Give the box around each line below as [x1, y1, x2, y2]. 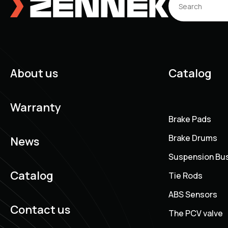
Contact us [10, 202, 70, 218]
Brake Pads [168, 113, 211, 125]
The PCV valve [168, 208, 223, 219]
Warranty [10, 100, 61, 116]
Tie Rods [168, 170, 203, 182]
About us [10, 66, 58, 81]
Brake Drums [168, 132, 217, 144]
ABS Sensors [168, 189, 217, 201]
